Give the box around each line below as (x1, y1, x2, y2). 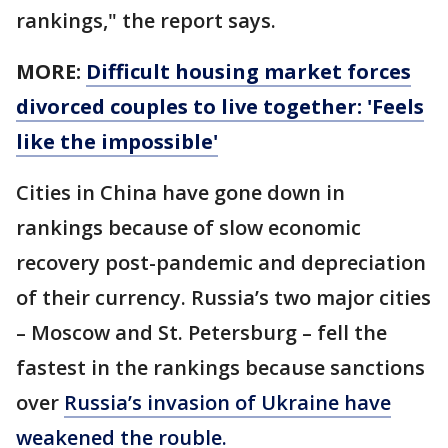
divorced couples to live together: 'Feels (16, 92, 424, 120)
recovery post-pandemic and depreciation (16, 248, 426, 276)
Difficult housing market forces (86, 57, 411, 85)
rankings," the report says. (16, 6, 276, 34)
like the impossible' (16, 127, 218, 155)
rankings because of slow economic (16, 213, 361, 241)
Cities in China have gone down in (16, 178, 345, 206)
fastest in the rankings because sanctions (16, 353, 425, 381)
